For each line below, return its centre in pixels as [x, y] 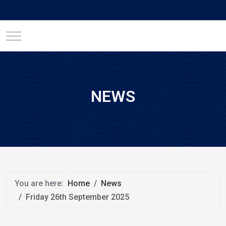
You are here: [41, 184]
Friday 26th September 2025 [77, 197]
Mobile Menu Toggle [51, 35]
